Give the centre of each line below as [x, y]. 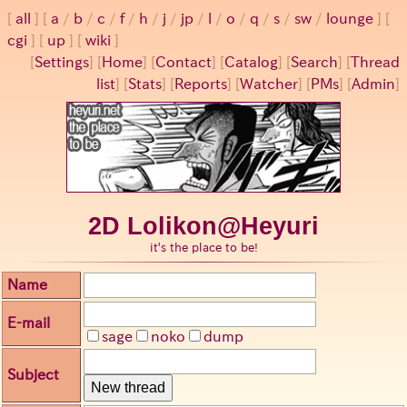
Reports [201, 84]
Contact [184, 62]
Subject [33, 375]
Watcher [269, 84]
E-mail [29, 323]
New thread [128, 388]
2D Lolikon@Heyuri [203, 227]
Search [314, 62]
